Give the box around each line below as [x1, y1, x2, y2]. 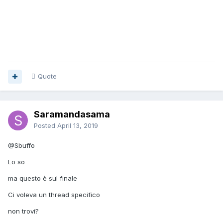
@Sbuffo [8, 141, 35, 150]
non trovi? [8, 207, 39, 216]
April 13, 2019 [57, 121, 98, 130]
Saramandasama [34, 109, 110, 120]
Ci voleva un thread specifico [8, 191, 100, 199]
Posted [34, 121, 57, 130]
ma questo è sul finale [8, 174, 77, 183]
